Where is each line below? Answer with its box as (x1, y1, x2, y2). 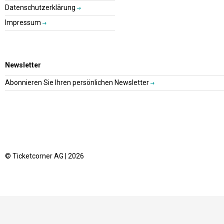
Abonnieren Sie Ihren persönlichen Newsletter (5, 78, 150, 86)
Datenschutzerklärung (5, 3, 77, 11)
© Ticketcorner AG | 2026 (5, 152, 84, 160)
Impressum (5, 18, 42, 26)
